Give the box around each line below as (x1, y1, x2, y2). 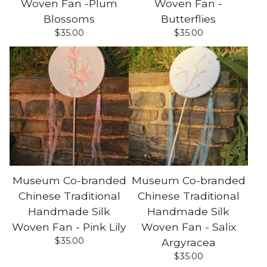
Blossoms (44, 13, 95, 25)
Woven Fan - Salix (141, 221, 236, 233)
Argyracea (161, 236, 216, 249)
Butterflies (161, 13, 216, 25)
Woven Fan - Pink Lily (12, 221, 126, 233)
